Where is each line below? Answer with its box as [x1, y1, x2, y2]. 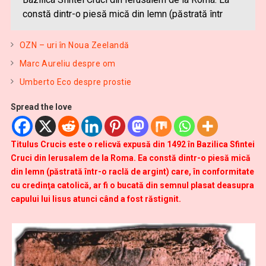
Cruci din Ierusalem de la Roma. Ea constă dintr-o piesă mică [10, 153, 251, 163]
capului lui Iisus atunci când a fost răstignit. [10, 194, 181, 204]
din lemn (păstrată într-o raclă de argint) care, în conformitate [10, 167, 254, 176]
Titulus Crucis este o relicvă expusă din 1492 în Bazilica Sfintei [10, 140, 255, 149]
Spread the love [10, 102, 72, 112]
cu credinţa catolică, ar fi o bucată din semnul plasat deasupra [10, 180, 254, 190]
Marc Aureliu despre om [19, 59, 116, 68]
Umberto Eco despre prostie [19, 77, 132, 87]
